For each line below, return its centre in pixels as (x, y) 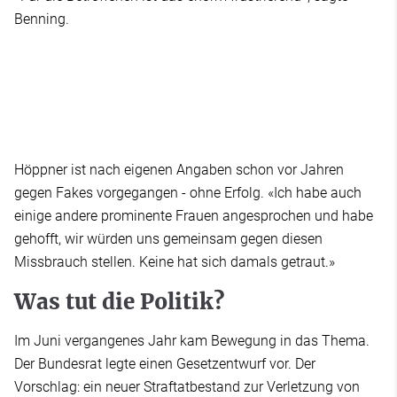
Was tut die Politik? (119, 301)
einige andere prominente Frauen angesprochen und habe (194, 215)
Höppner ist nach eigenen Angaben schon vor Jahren (179, 169)
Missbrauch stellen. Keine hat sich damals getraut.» (175, 261)
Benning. (42, 19)
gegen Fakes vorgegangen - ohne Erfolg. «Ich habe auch (188, 192)
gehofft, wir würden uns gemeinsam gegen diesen (168, 238)
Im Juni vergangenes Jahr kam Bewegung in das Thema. (192, 340)
